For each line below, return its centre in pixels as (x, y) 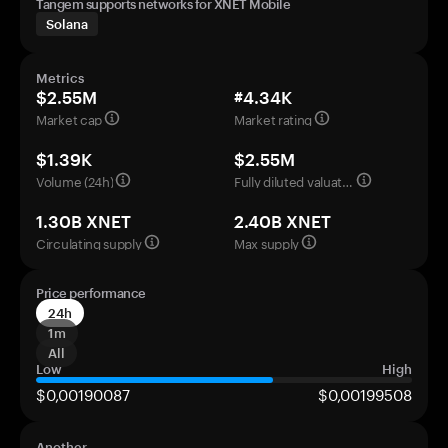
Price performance (91, 293)
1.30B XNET (83, 221)
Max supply (266, 242)
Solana (67, 24)
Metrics (60, 78)
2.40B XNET (282, 221)
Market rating (273, 118)
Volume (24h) (75, 180)
